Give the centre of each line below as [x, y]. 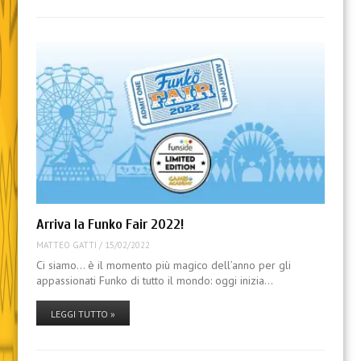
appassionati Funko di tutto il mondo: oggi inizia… [154, 280]
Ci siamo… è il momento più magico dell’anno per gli [163, 265]
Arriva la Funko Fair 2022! [110, 225]
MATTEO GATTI [66, 245]
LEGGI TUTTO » [83, 313]
